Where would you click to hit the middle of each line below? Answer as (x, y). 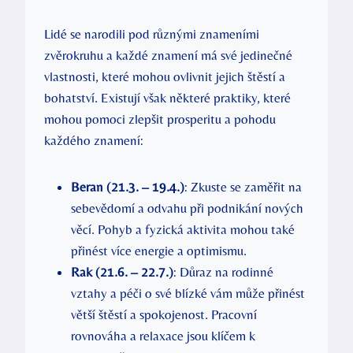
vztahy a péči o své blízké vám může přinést (188, 293)
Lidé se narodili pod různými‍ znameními (152, 33)
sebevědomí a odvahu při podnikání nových (187, 208)
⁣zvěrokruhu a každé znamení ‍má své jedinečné (168, 55)
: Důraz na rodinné (223, 271)
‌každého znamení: (94, 140)
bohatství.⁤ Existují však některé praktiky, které (167, 97)
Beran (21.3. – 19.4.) (128, 186)
